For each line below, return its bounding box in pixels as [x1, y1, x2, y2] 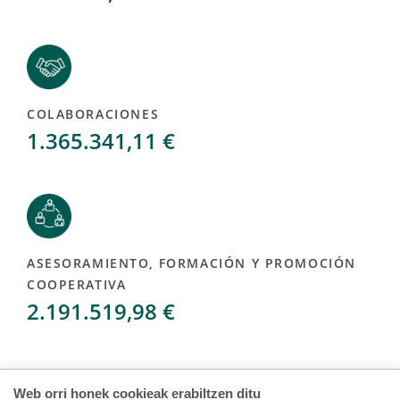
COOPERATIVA [27, 276, 127, 293]
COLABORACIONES [27, 105, 160, 122]
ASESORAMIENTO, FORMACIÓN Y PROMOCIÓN [27, 254, 356, 271]
